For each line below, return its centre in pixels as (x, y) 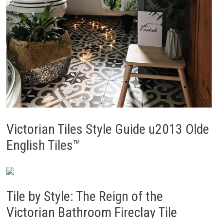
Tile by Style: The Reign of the (84, 196)
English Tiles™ (43, 145)
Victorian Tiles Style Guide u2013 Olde (108, 129)
